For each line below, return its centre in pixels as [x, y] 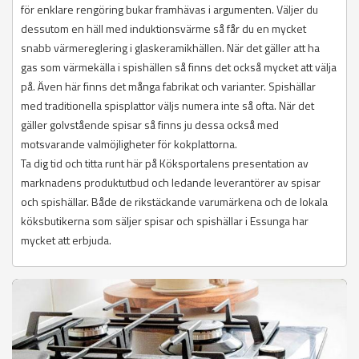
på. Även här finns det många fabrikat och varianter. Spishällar [168, 87]
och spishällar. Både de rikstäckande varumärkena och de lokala [174, 202]
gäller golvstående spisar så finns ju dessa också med [150, 125]
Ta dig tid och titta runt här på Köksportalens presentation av [165, 163]
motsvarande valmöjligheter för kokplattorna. [129, 144]
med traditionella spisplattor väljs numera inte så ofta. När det [167, 106]
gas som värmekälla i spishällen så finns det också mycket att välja [179, 67]
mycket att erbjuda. [66, 240]
